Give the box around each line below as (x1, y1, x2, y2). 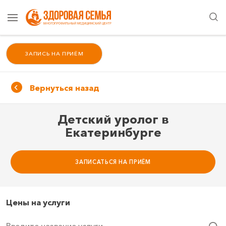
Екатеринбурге (65, 125, 161, 140)
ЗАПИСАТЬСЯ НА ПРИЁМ (75, 158, 151, 165)
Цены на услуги (6, 197, 70, 207)
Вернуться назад (29, 83, 99, 93)
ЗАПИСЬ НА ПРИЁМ (25, 50, 84, 58)
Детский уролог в (57, 112, 169, 127)
